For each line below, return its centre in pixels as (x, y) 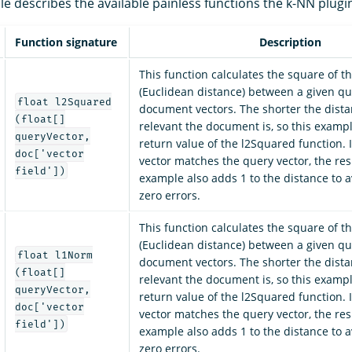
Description (290, 42)
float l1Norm (55, 255)
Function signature (66, 42)
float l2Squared (64, 101)
